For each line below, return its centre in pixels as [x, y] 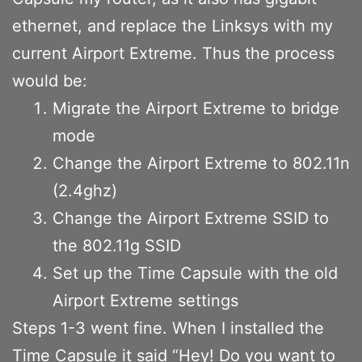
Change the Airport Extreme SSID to [191, 218]
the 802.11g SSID [117, 245]
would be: [50, 80]
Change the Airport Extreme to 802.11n [201, 163]
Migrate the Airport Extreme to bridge [196, 108]
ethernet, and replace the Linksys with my [173, 25]
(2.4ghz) [85, 190]
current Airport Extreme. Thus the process [173, 53]
